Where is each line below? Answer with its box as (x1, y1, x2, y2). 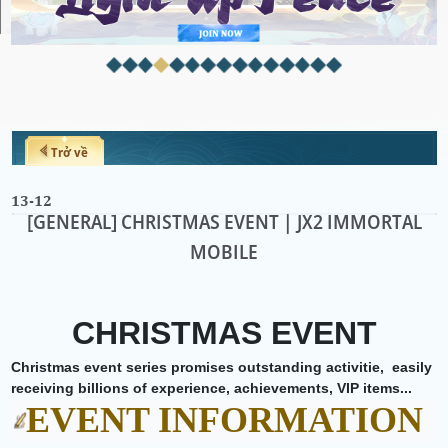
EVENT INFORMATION (25, 400, 423, 441)
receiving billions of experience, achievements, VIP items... (11, 380, 413, 397)
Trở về (51, 142, 89, 161)
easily (388, 359, 433, 376)
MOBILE (190, 237, 258, 266)
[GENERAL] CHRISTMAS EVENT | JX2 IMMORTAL (26, 207, 422, 236)
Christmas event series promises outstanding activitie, (11, 359, 389, 376)
